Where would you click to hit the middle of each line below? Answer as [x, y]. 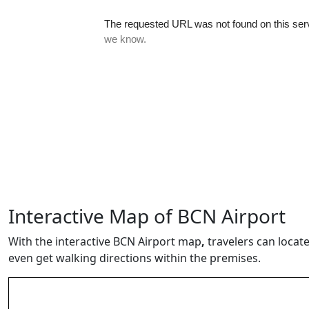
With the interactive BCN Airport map [105, 241]
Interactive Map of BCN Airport [147, 216]
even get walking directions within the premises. [137, 258]
